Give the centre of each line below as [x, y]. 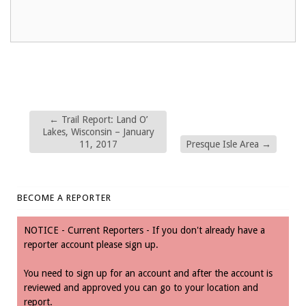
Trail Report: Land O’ [103, 119]
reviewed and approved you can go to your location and [141, 287]
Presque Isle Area [223, 144]
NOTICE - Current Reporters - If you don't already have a [144, 230]
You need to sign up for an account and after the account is [148, 273]
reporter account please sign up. [91, 244]
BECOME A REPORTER [64, 197]
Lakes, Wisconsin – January [98, 131]
